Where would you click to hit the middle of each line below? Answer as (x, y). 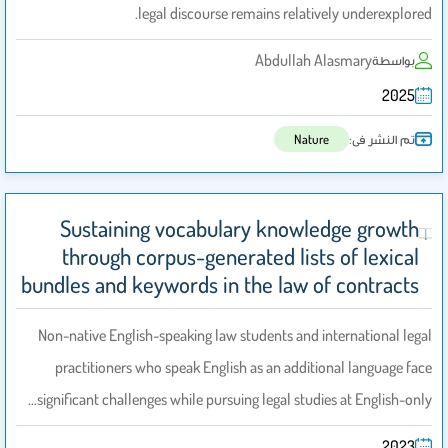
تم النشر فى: (382, 138)
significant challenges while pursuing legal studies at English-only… (234, 399)
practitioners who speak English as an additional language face (243, 367)
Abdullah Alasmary (313, 60)
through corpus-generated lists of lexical (241, 256)
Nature (311, 139)
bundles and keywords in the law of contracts (220, 284)
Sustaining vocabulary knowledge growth (240, 228)
